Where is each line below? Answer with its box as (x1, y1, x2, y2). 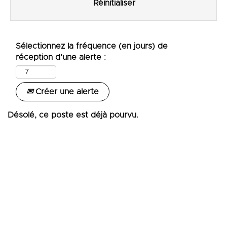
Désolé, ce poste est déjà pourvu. (8, 111, 138, 119)
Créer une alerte (33, 88, 99, 96)
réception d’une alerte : (16, 53, 106, 61)
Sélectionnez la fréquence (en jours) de (16, 42, 168, 50)
